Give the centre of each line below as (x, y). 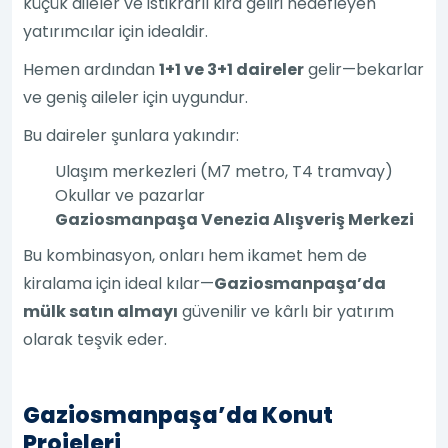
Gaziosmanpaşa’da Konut (178, 415)
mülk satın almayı (101, 311)
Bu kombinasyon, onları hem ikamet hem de (195, 255)
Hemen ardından (91, 69)
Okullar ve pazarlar (130, 195)
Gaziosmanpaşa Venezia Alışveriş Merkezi (235, 219)
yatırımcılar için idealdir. (116, 31)
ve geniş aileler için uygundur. (136, 97)
